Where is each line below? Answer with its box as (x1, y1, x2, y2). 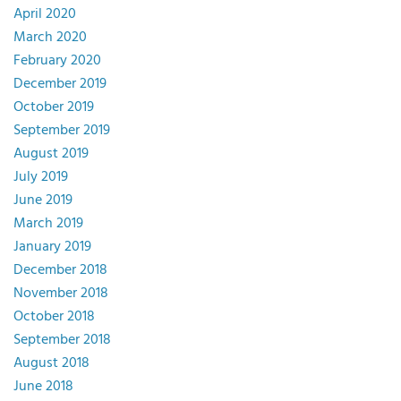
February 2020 (13, 48, 101, 73)
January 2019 (13, 235, 91, 259)
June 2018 (13, 374, 73, 398)
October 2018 (13, 304, 95, 328)
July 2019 (13, 165, 68, 189)
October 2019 (13, 95, 94, 119)
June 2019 (13, 188, 73, 212)
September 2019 (13, 118, 110, 142)
